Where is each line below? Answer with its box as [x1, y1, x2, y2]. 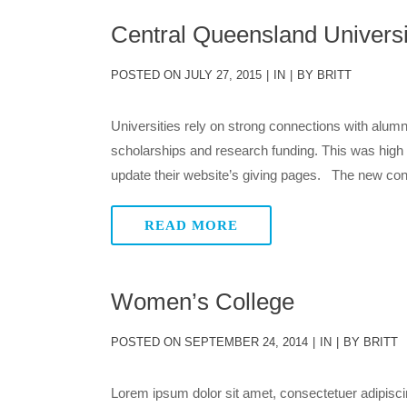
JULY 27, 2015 [181, 68, 262, 82]
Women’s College [111, 288, 294, 315]
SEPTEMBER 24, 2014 [181, 335, 308, 349]
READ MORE [144, 218, 238, 233]
